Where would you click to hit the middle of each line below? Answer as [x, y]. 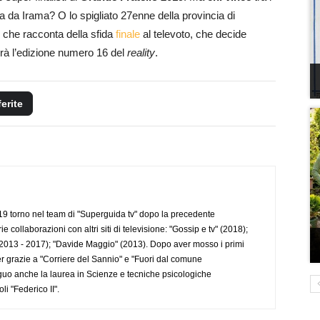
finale [128, 34]
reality [141, 52]
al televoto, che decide [193, 34]
